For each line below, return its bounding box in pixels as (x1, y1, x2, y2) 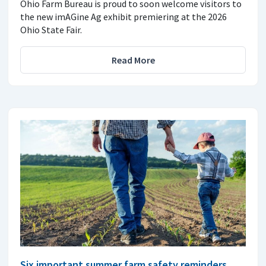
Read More (111, 53, 155, 66)
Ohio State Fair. (20, 23, 82, 36)
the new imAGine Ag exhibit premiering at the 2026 (20, 10, 227, 23)
